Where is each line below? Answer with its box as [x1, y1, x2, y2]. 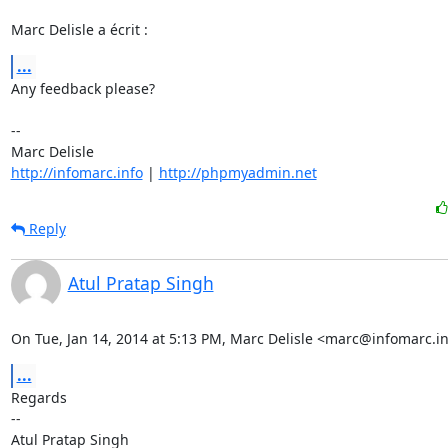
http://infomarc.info [10, 163, 143, 182]
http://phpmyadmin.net [158, 163, 317, 182]
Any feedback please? [10, 79, 155, 98]
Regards [10, 388, 67, 407]
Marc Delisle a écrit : [10, 20, 148, 39]
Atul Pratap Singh [67, 271, 214, 295]
